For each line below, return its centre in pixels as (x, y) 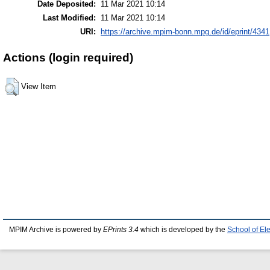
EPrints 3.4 (121, 230)
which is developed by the (183, 230)
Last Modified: (69, 18)
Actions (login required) (68, 57)
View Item (39, 86)
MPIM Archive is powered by (56, 230)
